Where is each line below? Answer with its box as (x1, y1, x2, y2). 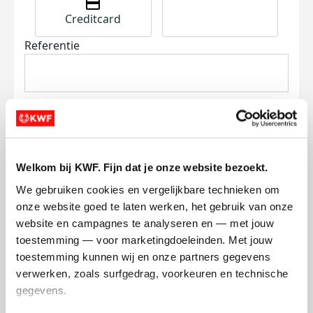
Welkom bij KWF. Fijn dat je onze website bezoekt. (16, 161, 268, 173)
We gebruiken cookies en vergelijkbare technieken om (16, 183, 280, 196)
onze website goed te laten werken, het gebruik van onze (16, 200, 293, 212)
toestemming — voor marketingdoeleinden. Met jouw (16, 233, 272, 246)
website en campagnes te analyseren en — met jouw (16, 217, 274, 229)
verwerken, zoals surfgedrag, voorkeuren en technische (16, 267, 289, 279)
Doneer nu (128, 212, 185, 228)
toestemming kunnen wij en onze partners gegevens (16, 250, 270, 263)
